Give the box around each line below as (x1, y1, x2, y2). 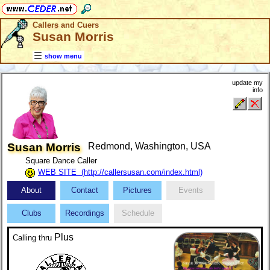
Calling (13, 233, 39, 243)
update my (232, 79, 263, 87)
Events (173, 186, 208, 195)
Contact (66, 186, 103, 195)
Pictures (118, 186, 157, 195)
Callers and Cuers (33, 20, 99, 30)
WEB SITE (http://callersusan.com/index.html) (38, 168, 202, 177)
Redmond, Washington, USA (86, 141, 211, 152)
